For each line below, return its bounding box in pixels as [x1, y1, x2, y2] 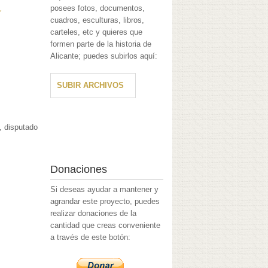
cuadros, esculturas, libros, [50, 16, 145, 25]
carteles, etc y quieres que [50, 28, 143, 37]
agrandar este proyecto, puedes [50, 197, 160, 206]
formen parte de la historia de [50, 39, 152, 49]
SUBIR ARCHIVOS [57, 81, 124, 90]
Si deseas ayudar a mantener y [50, 185, 159, 194]
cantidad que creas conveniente [50, 221, 161, 230]
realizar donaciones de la [50, 209, 137, 218]
